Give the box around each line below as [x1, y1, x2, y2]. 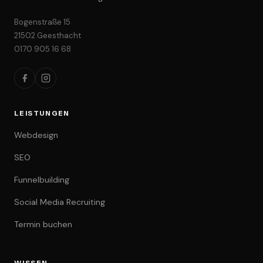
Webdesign [14, 130, 58, 141]
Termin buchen [14, 219, 72, 230]
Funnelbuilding [14, 174, 69, 186]
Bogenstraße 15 [14, 17, 70, 28]
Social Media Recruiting [14, 197, 105, 208]
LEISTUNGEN [14, 109, 70, 118]
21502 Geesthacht [14, 31, 81, 41]
